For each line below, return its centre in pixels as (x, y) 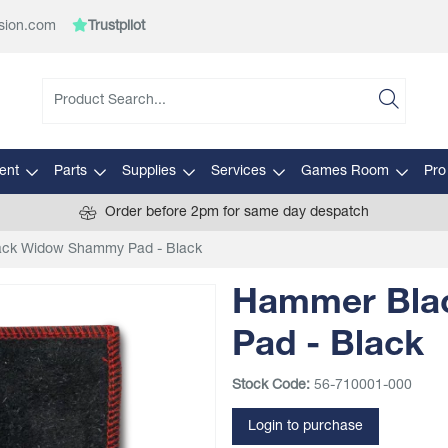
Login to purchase (305, 426)
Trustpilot (116, 26)
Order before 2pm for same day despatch (237, 212)
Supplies (148, 171)
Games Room (344, 171)
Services (238, 171)
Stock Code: (271, 385)
